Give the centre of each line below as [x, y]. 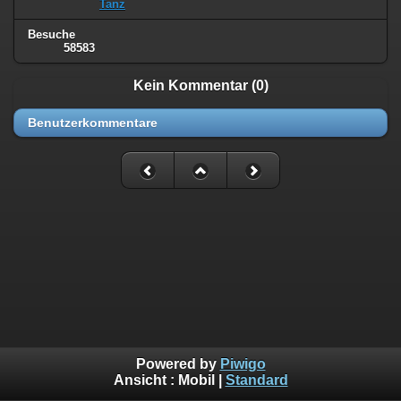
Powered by [178, 364]
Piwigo [243, 364]
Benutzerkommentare [93, 123]
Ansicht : [145, 380]
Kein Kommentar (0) [200, 86]
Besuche [51, 35]
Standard [256, 380]
